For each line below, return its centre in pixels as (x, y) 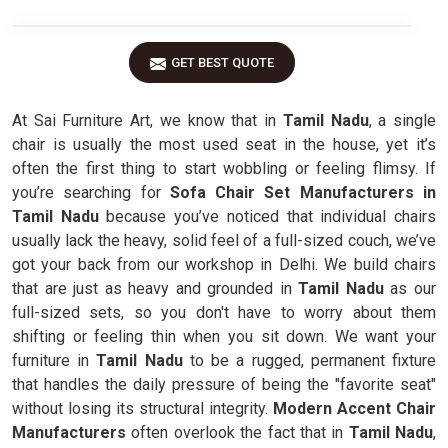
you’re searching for (86, 192)
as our (413, 288)
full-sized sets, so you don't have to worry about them (224, 312)
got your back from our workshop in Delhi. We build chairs (224, 264)
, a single (402, 120)
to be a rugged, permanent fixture (313, 360)
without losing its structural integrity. (142, 408)
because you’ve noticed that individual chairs (267, 216)
